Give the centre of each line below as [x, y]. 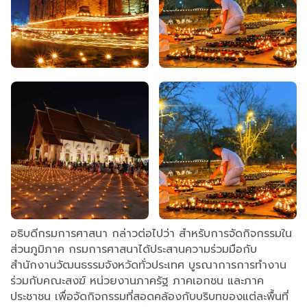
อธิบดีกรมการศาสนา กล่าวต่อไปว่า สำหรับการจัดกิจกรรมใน [151, 234]
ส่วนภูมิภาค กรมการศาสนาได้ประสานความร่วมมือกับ [134, 250]
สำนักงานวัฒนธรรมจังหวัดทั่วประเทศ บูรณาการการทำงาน [148, 266]
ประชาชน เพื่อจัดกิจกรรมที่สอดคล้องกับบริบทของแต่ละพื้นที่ [149, 297]
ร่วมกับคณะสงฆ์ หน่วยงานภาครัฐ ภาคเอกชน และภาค [137, 281]
